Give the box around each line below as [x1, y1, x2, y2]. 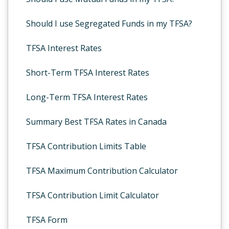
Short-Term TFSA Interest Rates [26, 67, 149, 78]
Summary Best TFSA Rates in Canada [26, 116, 167, 127]
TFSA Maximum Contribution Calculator [26, 165, 178, 176]
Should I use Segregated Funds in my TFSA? [26, 18, 192, 29]
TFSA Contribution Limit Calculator [26, 190, 159, 201]
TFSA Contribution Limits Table [26, 141, 146, 152]
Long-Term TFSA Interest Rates [26, 91, 148, 103]
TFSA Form [26, 214, 67, 225]
